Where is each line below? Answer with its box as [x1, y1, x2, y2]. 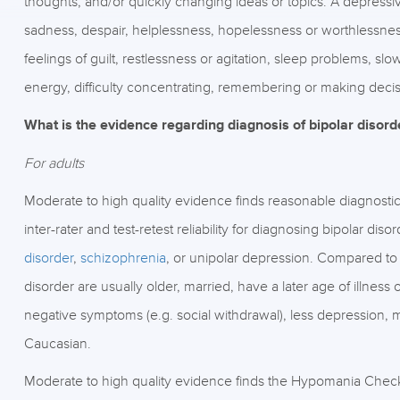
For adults [23, 154, 84, 172]
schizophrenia [79, 249, 166, 267]
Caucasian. [23, 335, 91, 353]
